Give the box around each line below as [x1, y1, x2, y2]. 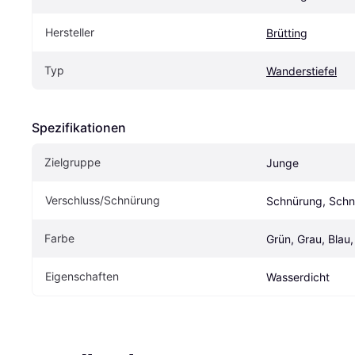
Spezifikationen [32, 120, 126, 136]
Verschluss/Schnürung [45, 193, 160, 208]
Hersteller [45, 25, 94, 40]
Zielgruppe [44, 155, 101, 170]
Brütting [266, 26, 307, 40]
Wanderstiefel [266, 64, 337, 78]
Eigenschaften [45, 269, 119, 284]
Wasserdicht [266, 270, 330, 284]
